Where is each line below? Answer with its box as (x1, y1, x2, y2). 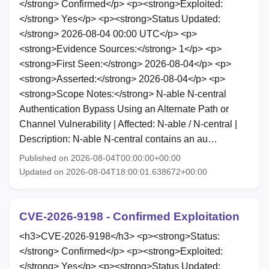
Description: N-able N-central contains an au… (19, 133, 217, 144)
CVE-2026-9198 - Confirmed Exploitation (19, 210, 240, 223)
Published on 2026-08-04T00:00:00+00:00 (19, 153, 181, 163)
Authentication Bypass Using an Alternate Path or (19, 103, 229, 114)
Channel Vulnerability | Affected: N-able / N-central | (19, 118, 237, 129)
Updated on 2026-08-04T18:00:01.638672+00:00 (19, 166, 207, 177)
